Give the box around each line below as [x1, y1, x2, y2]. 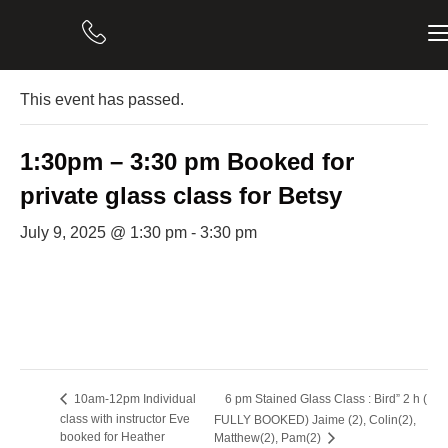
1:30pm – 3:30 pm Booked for [20, 148, 354, 175]
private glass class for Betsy [20, 182, 342, 209]
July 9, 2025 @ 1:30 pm [20, 224, 187, 241]
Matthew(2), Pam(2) [213, 431, 324, 446]
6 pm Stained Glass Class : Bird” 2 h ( [224, 392, 427, 407]
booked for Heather [60, 430, 165, 445]
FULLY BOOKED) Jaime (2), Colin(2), [213, 412, 416, 427]
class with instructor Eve [60, 412, 190, 427]
